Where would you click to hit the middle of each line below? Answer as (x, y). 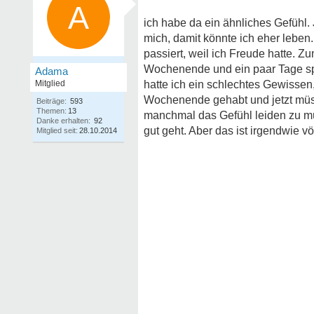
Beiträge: (52, 101)
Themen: (52, 111)
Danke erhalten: (63, 121)
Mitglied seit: (57, 130)
